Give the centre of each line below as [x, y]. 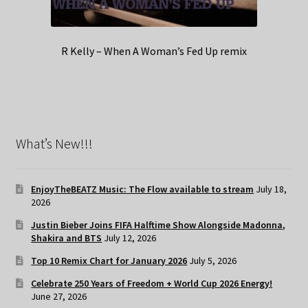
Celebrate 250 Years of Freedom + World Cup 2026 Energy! [152, 283]
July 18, [272, 189]
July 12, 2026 [130, 238]
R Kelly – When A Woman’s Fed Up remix [154, 51]
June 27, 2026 [59, 296]
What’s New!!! [54, 144]
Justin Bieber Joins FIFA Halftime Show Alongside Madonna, [158, 224]
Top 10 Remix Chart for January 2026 [109, 260]
